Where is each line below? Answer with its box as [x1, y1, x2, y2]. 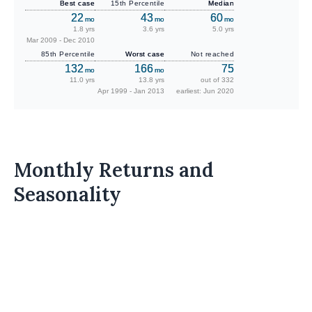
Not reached [190, 50, 234, 58]
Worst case [125, 50, 164, 58]
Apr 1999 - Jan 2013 [97, 87, 164, 95]
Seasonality [14, 182, 121, 208]
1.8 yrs [73, 25, 95, 33]
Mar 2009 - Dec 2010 [26, 36, 95, 45]
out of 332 [201, 76, 234, 84]
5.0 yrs [212, 25, 234, 33]
